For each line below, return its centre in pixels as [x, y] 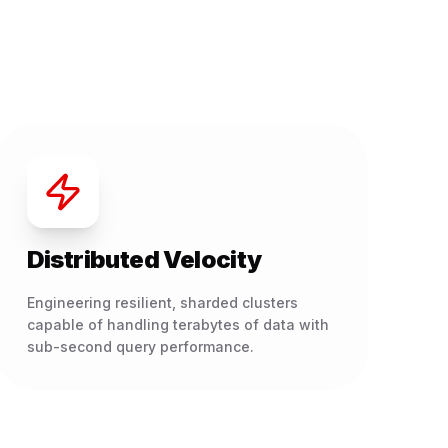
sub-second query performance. [140, 346]
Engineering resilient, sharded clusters [162, 302]
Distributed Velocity [144, 259]
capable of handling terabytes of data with [177, 324]
